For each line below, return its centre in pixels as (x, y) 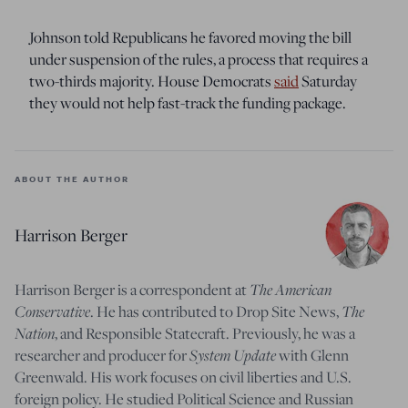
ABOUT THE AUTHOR (72, 178)
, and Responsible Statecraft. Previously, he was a (205, 333)
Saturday (328, 81)
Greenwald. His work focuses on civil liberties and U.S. (183, 377)
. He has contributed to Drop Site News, (216, 311)
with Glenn (312, 355)
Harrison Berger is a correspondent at (132, 289)
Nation (35, 332)
